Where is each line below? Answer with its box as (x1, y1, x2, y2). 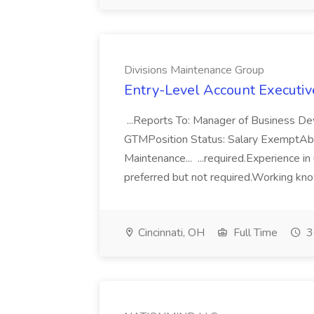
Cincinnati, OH (135, 225, 205, 240)
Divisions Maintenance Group (124, 62, 264, 78)
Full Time (231, 225, 278, 240)
